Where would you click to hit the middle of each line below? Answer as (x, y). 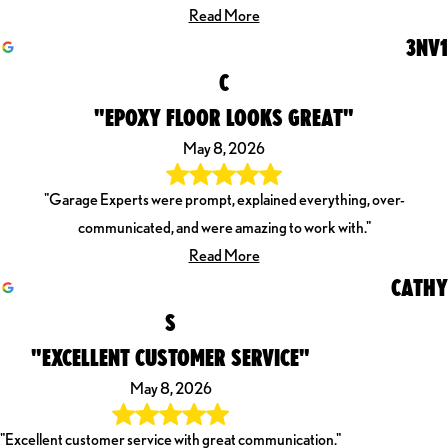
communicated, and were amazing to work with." (224, 228)
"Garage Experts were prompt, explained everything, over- (224, 200)
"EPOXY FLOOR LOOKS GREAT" (224, 116)
